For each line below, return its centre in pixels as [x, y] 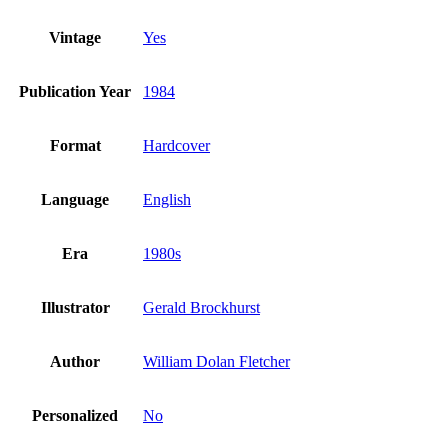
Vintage [75, 38]
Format [75, 146]
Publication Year [75, 92]
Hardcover [176, 146]
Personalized [75, 416]
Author [75, 362]
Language [75, 200]
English [167, 200]
